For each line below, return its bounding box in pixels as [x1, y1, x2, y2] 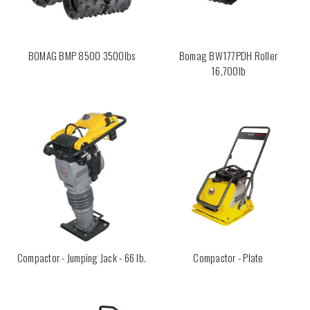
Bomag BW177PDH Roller [179, 48, 278, 63]
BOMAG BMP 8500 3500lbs [28, 48, 136, 63]
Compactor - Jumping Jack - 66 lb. [17, 250, 147, 265]
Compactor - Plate [193, 250, 264, 265]
